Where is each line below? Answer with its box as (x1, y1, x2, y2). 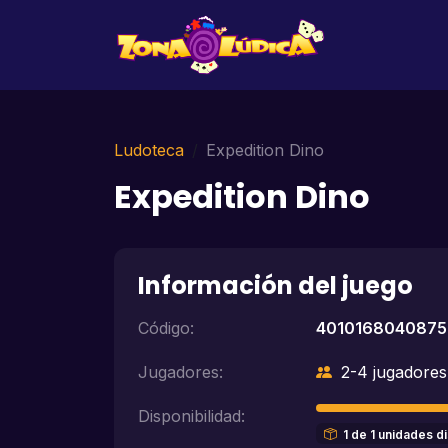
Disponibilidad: (138, 406, 245, 426)
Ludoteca (114, 140, 184, 160)
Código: (138, 318, 194, 338)
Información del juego (138, 269, 413, 302)
